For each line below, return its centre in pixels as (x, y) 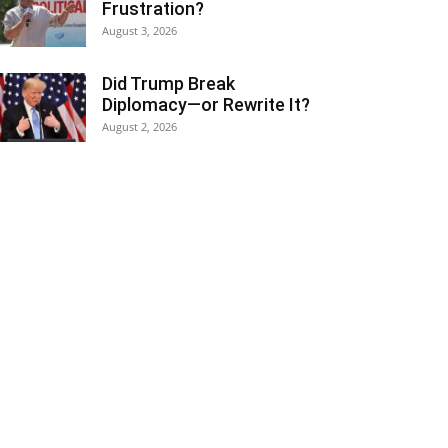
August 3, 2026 (139, 30)
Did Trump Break (168, 83)
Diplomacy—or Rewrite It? (206, 104)
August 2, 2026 (139, 126)
